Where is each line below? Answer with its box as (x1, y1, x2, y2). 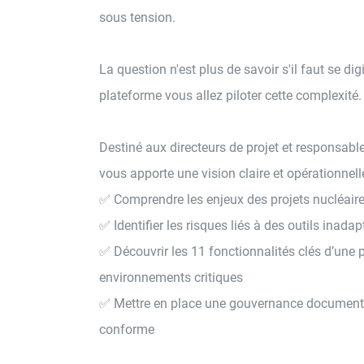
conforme (99, 322, 154, 337)
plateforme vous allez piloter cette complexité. (99, 88, 362, 103)
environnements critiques (99, 270, 243, 285)
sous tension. (99, 10, 175, 25)
